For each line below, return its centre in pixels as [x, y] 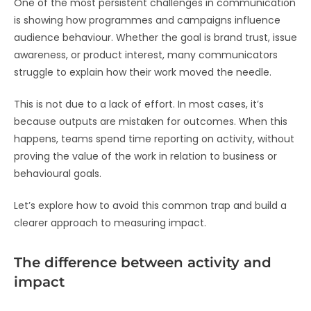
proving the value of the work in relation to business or [145, 157]
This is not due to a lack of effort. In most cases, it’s [139, 104]
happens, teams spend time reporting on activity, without [154, 139]
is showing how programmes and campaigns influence [147, 20]
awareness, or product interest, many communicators [146, 55]
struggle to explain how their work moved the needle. [143, 73]
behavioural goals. [58, 174]
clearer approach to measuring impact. [110, 223]
